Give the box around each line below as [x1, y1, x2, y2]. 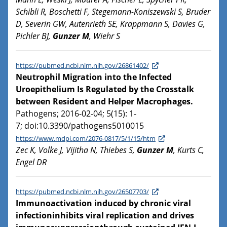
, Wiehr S [89, 30, 120, 42]
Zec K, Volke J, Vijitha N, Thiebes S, [16, 144, 137, 156]
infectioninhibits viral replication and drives [16, 210, 194, 221]
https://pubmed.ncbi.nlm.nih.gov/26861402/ [16, 61, 149, 70]
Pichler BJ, [16, 30, 53, 42]
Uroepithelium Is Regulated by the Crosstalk [16, 84, 194, 95]
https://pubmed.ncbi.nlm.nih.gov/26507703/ [16, 187, 149, 197]
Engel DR [16, 157, 47, 168]
